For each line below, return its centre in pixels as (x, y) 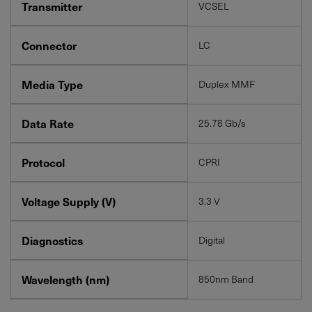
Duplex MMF (227, 84)
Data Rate (48, 123)
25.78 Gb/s (222, 123)
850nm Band (226, 279)
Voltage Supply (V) (69, 201)
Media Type (52, 84)
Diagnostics (52, 240)
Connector (49, 45)
